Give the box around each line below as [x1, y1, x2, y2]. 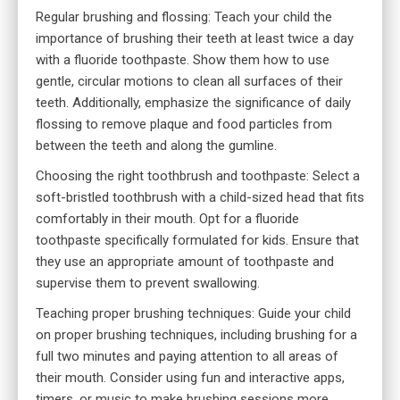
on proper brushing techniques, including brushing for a [36, 327, 357, 344]
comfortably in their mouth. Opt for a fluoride [36, 211, 299, 228]
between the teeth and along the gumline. [36, 137, 277, 154]
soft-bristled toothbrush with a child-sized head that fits [36, 189, 364, 206]
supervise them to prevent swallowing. [36, 275, 260, 292]
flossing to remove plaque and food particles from [36, 116, 332, 133]
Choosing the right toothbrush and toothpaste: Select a [36, 168, 360, 185]
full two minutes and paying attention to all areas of [36, 348, 338, 365]
